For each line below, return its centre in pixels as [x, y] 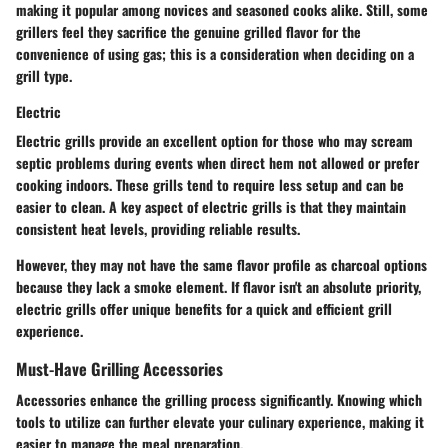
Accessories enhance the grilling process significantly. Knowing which [219, 400]
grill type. [44, 75]
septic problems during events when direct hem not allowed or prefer [217, 162]
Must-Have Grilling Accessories [119, 368]
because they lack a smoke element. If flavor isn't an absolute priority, [218, 286]
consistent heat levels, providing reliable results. [158, 228]
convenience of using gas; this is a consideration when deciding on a [215, 53]
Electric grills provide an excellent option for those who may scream [214, 140]
